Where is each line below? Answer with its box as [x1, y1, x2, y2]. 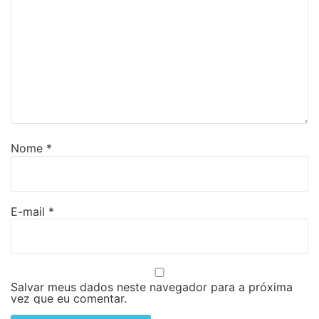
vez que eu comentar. [11, 291, 127, 306]
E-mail [11, 204, 48, 219]
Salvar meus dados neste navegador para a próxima [11, 280, 293, 295]
